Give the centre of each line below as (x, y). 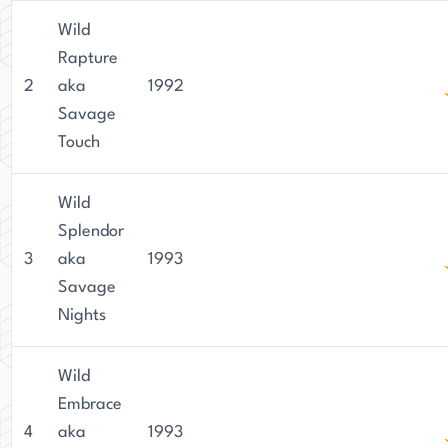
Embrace (90, 404)
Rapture (88, 58)
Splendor (91, 231)
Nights (82, 315)
